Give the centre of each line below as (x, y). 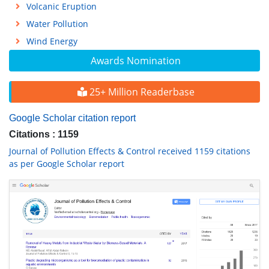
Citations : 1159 (44, 134)
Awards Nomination (136, 61)
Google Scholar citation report (72, 118)
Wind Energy (52, 41)
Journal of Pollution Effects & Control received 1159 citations (130, 151)
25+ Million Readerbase (141, 92)
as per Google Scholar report (67, 164)
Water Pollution (57, 24)
